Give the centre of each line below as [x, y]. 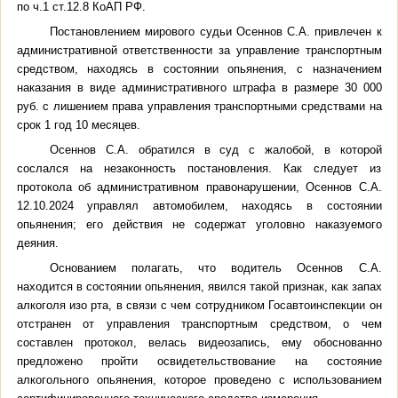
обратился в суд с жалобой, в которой [260, 149]
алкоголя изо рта [63, 305]
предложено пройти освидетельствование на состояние [199, 361]
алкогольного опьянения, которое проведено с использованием [199, 379]
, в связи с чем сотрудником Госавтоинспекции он [245, 305]
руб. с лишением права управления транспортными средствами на [199, 106]
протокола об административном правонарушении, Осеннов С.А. [199, 187]
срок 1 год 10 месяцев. [78, 124]
